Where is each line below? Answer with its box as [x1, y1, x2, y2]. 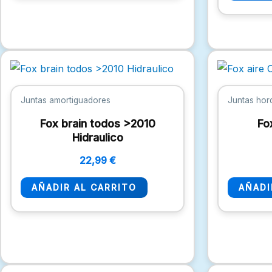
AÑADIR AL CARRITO [32, 182, 137, 193]
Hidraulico [72, 131, 123, 144]
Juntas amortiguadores [21, 95, 110, 105]
